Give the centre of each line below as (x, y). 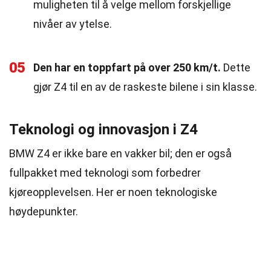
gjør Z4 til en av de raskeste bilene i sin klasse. (145, 87)
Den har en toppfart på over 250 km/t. (127, 67)
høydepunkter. (44, 211)
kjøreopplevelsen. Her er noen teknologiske (113, 192)
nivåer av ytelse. (73, 24)
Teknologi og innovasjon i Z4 (103, 129)
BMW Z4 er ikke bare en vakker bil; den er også (120, 153)
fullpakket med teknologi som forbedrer (105, 173)
